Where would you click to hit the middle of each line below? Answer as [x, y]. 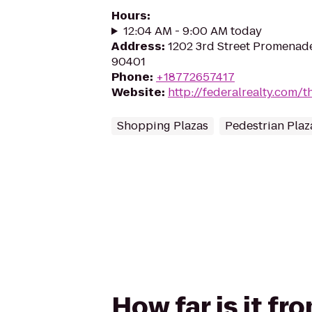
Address [136, 46]
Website [136, 92]
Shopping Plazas [163, 126]
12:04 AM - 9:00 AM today [192, 31]
